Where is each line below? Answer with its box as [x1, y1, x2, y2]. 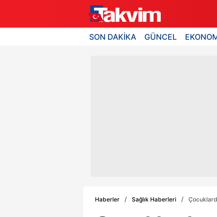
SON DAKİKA [89, 31, 136, 42]
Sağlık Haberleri [132, 195, 176, 203]
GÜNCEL [144, 31, 177, 42]
